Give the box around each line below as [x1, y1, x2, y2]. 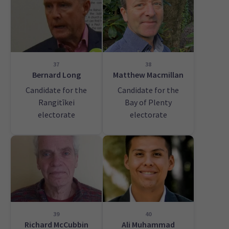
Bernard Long [32, 70, 81, 80]
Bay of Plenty [125, 97, 172, 108]
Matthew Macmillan [113, 70, 184, 80]
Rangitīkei [38, 97, 75, 108]
